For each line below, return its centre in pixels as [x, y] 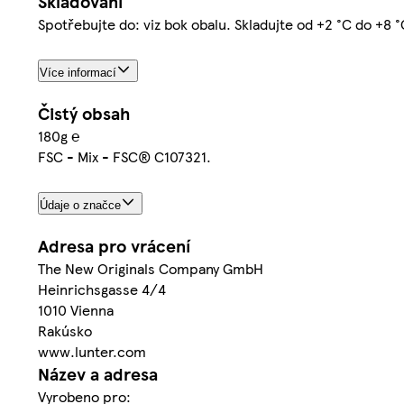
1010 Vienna [76, 310]
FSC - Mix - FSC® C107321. [124, 157]
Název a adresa [98, 374]
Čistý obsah [84, 114]
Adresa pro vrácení [114, 246]
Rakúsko [65, 331]
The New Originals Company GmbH [151, 269]
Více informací [78, 73]
